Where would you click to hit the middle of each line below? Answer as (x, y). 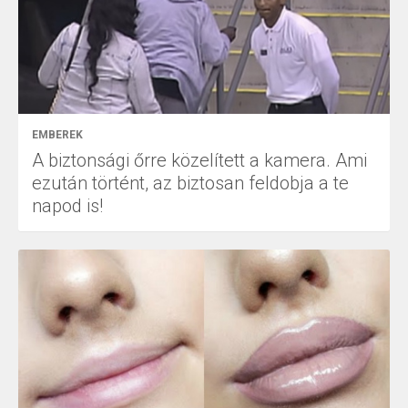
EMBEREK (57, 135)
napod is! (67, 206)
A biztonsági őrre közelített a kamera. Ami (199, 161)
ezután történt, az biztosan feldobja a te (190, 184)
